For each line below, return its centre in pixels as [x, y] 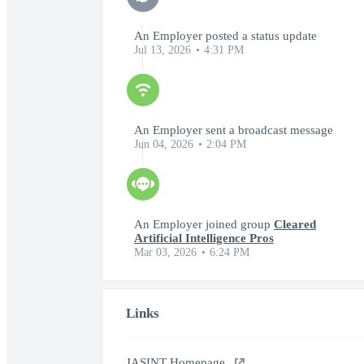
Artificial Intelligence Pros [204, 238]
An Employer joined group [204, 224]
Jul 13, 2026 [162, 50]
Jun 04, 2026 [164, 144]
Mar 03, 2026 [165, 252]
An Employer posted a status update [225, 36]
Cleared [295, 224]
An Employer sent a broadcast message [234, 130]
